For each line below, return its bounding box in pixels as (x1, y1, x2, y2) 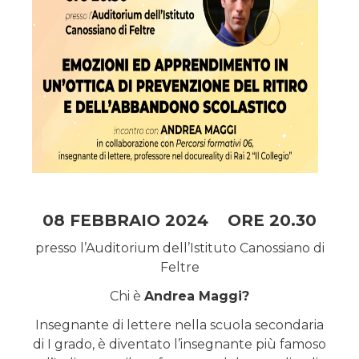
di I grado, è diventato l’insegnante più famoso (33, 337, 326, 353)
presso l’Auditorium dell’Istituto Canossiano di (34, 240, 325, 256)
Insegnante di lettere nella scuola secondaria (35, 317, 324, 333)
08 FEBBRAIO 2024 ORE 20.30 (42, 211, 317, 231)
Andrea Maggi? (144, 288, 249, 305)
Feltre (159, 260, 200, 276)
